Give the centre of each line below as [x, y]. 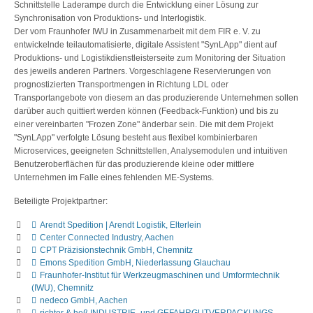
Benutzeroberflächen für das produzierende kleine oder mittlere [134, 164]
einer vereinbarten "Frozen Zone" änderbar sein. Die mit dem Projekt [144, 124]
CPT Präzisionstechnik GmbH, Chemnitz [116, 250]
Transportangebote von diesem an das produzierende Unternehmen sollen [156, 97]
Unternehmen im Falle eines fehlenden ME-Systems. [114, 177]
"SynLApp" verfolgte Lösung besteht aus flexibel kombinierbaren [136, 137]
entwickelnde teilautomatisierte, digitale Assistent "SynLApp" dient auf [145, 44]
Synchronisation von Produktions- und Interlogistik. [110, 18]
